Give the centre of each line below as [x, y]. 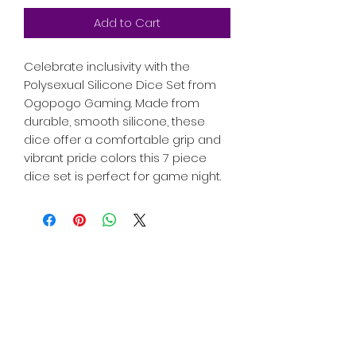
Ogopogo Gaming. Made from [112, 103]
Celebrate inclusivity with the [107, 67]
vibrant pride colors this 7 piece [115, 158]
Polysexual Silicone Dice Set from [120, 85]
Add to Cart [127, 23]
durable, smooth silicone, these [114, 122]
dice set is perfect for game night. [122, 176]
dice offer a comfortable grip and [122, 140]
